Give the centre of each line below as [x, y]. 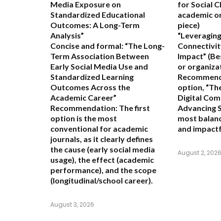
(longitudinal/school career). [102, 180]
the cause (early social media [103, 149]
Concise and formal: [87, 45]
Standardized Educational [98, 14]
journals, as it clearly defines [102, 139]
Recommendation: [84, 108]
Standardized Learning [92, 76]
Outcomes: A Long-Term [95, 25]
